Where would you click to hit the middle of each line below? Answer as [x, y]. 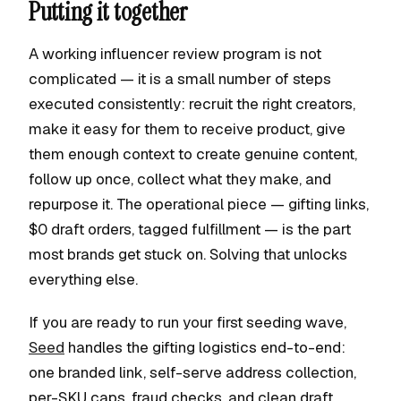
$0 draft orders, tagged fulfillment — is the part [190, 229]
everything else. [83, 279]
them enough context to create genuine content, [193, 154]
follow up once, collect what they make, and [180, 179]
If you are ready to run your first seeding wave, [188, 322]
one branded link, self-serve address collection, [192, 372]
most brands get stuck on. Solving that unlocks [188, 254]
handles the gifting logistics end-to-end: [205, 347]
